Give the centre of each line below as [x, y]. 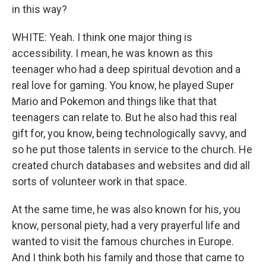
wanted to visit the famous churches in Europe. [123, 241]
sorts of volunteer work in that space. [99, 181]
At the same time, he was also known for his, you [126, 209]
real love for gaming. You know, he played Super [123, 85]
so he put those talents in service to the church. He [132, 149]
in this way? [39, 9]
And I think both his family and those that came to [128, 257]
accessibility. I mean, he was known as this [113, 53]
